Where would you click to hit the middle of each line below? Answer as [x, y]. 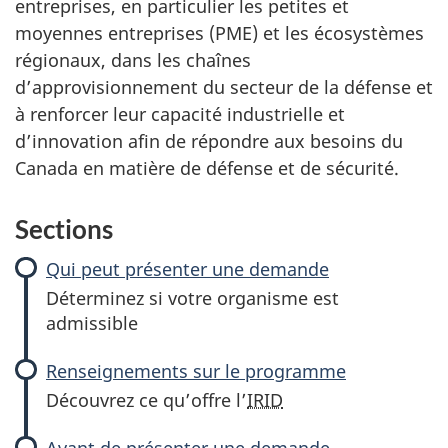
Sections [64, 229]
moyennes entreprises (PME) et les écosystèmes [219, 33]
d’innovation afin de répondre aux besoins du [209, 141]
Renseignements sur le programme [196, 370]
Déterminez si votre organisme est [192, 298]
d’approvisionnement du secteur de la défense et [224, 87]
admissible [92, 323]
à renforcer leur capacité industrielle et [180, 114]
